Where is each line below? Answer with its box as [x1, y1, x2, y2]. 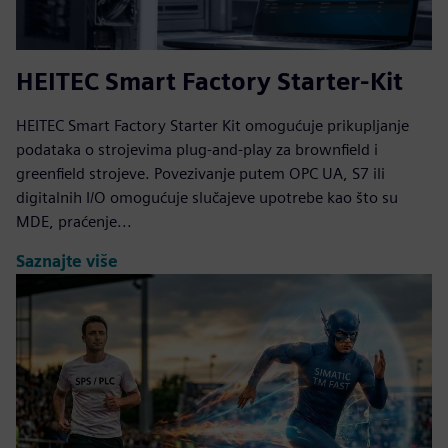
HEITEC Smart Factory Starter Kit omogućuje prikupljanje [16, 115, 409, 135]
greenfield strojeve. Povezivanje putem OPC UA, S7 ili [16, 163, 385, 183]
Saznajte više [16, 252, 118, 272]
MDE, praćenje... [16, 211, 132, 231]
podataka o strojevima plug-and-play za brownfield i [16, 139, 378, 159]
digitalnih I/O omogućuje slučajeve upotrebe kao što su [16, 187, 398, 207]
